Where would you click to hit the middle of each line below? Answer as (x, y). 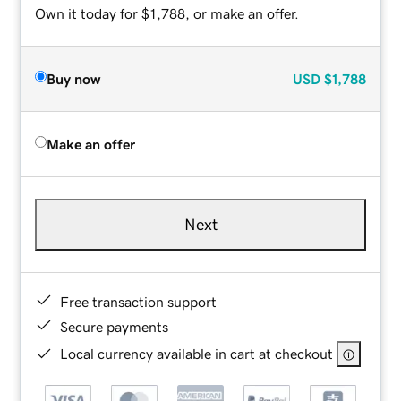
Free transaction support (139, 301)
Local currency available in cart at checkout (197, 353)
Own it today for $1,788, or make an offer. (167, 13)
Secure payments (115, 326)
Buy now (74, 78)
